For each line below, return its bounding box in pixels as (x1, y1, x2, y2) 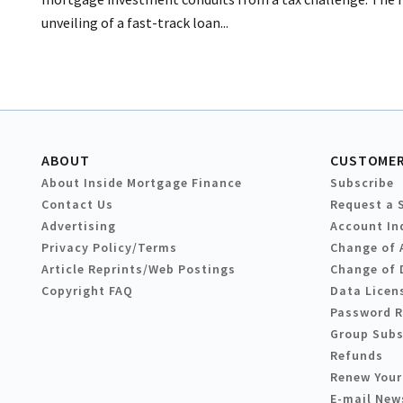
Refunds (330, 347, 383, 364)
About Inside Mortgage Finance (41, 175, 242, 192)
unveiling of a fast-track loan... (41, 13, 228, 32)
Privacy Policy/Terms (41, 239, 177, 256)
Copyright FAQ (41, 282, 133, 300)
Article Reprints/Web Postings (41, 261, 236, 278)
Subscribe (330, 175, 394, 192)
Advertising (41, 218, 116, 235)
